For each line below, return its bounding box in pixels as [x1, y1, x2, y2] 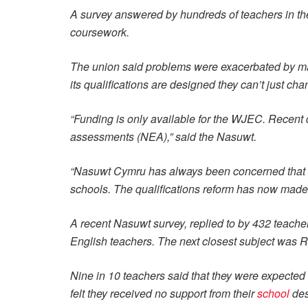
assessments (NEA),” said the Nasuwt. [70, 129, 256, 144]
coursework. [70, 24, 129, 40]
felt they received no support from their [70, 285, 257, 301]
